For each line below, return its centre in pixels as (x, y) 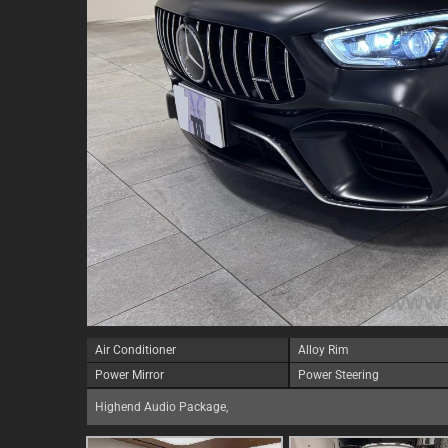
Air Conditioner (135, 350)
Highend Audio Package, (161, 407)
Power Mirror (129, 375)
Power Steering (338, 375)
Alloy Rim (323, 350)
